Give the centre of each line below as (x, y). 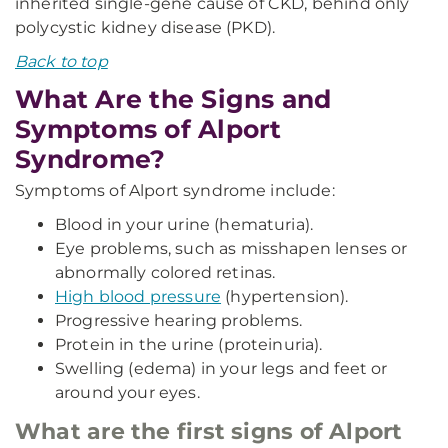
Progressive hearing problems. (179, 320)
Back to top (61, 61)
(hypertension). (285, 296)
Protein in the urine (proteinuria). (189, 344)
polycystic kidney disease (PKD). (145, 27)
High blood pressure (138, 296)
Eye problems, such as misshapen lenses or (231, 248)
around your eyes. (127, 392)
